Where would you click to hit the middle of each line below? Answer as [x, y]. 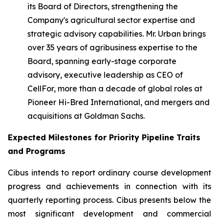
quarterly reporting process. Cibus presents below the [109, 200]
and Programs [37, 151]
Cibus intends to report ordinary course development [109, 173]
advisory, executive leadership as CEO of [105, 75]
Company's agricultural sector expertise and [111, 20]
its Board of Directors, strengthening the [103, 6]
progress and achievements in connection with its [109, 186]
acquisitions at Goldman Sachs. [86, 116]
